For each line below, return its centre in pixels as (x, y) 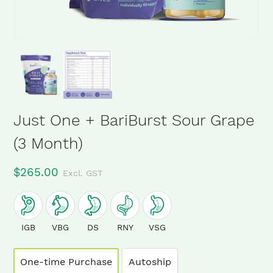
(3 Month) (48, 143)
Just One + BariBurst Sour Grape (134, 120)
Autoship (150, 262)
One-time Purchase (66, 262)
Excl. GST (83, 173)
